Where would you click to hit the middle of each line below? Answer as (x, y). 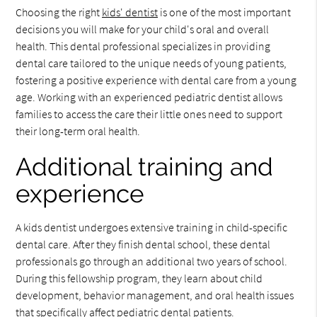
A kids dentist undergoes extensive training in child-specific (152, 227)
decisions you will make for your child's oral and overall (143, 29)
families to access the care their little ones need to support (149, 114)
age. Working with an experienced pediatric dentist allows (149, 97)
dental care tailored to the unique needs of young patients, (151, 63)
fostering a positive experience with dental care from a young (156, 80)
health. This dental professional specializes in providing (143, 46)
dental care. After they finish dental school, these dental (143, 244)
